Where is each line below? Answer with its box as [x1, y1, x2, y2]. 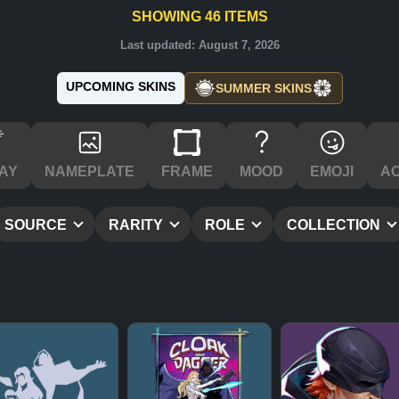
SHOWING [131, 9, 205, 24]
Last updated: [119, 38, 199, 52]
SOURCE [4, 217, 70, 232]
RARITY [109, 217, 167, 232]
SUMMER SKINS [215, 80, 312, 95]
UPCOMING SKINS [65, 79, 175, 94]
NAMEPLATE [45, 164, 134, 179]
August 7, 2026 [198, 38, 280, 52]
